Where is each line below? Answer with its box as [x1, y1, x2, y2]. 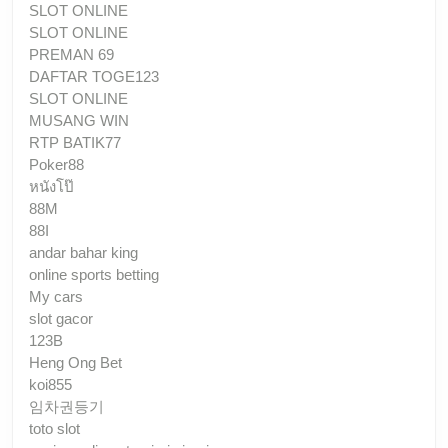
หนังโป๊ [29, 177, 74, 195]
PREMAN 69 [29, 45, 114, 63]
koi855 [29, 375, 72, 393]
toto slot [29, 419, 80, 437]
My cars [29, 287, 83, 305]
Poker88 [29, 155, 84, 173]
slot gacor [29, 309, 93, 327]
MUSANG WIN [29, 111, 129, 129]
